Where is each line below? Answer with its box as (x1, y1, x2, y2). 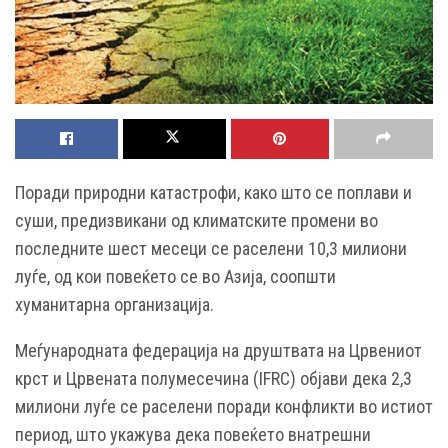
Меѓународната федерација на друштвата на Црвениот (15, 339, 422, 361)
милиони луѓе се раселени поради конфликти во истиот (15, 395, 433, 417)
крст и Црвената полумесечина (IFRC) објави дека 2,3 (15, 367, 412, 389)
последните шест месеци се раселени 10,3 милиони (15, 237, 407, 259)
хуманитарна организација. (15, 293, 214, 315)
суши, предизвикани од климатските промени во (15, 209, 378, 231)
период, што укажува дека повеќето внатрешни (15, 423, 371, 445)
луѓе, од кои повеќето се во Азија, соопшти (15, 265, 336, 287)
